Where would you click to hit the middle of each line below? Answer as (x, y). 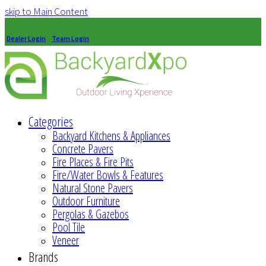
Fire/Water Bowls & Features (108, 175)
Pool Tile (69, 227)
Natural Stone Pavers (93, 188)
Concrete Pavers (83, 149)
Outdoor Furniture (86, 201)
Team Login (70, 38)
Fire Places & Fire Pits (93, 162)
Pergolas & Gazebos (91, 214)
